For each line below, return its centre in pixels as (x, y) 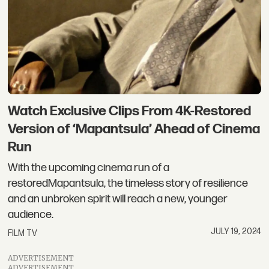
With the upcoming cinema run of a (89, 168)
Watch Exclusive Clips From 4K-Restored (130, 111)
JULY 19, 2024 (236, 232)
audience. (31, 214)
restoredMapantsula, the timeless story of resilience (128, 183)
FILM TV (23, 234)
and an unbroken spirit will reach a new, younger (118, 199)
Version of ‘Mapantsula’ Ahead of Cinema (134, 129)
